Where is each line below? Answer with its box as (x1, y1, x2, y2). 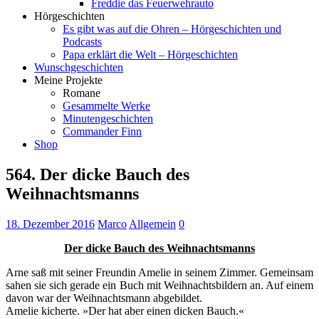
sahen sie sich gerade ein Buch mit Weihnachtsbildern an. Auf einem (6, 278, 313, 291)
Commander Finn (63, 125, 142, 137)
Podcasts (63, 36, 102, 48)
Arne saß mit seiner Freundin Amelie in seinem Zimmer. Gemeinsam (6, 266, 313, 278)
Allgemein (129, 217, 176, 230)
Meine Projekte (34, 74, 103, 86)
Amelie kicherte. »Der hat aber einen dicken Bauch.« (6, 304, 244, 317)
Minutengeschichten (63, 113, 153, 125)
